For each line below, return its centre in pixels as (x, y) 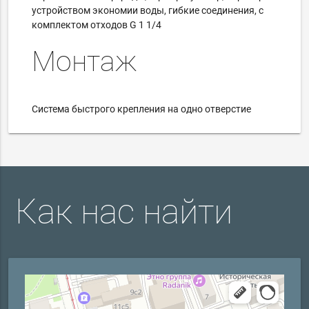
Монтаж (85, 61)
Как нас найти (124, 212)
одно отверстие (216, 109)
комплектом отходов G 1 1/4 (97, 24)
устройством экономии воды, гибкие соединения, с (148, 10)
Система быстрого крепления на (107, 109)
